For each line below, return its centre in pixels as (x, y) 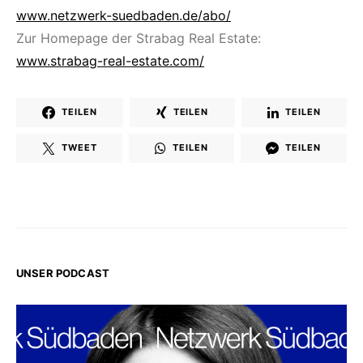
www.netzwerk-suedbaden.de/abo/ (124, 15)
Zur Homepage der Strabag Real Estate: (139, 38)
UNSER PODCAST (63, 273)
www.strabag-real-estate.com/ (110, 60)
